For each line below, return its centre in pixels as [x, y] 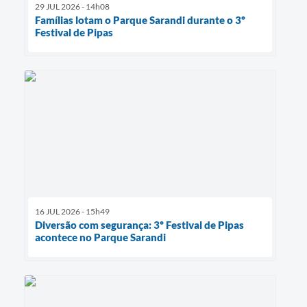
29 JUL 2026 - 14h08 [72, 7]
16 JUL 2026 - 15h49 [72, 211]
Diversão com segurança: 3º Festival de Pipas [139, 224]
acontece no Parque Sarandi [100, 237]
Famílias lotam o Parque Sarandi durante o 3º [140, 20]
